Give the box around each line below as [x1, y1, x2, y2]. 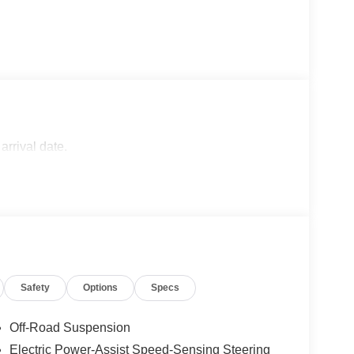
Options [83, 281, 119, 293]
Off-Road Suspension [9, 320, 130, 334]
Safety [21, 281, 51, 293]
